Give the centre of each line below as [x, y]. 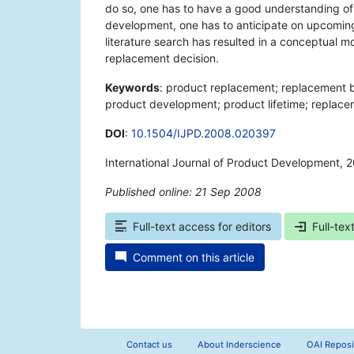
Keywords [132, 88]
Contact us [149, 345]
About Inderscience [239, 345]
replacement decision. [162, 58]
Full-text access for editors [202, 227]
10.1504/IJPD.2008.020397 [203, 134]
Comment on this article [194, 258]
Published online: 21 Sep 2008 [183, 192]
